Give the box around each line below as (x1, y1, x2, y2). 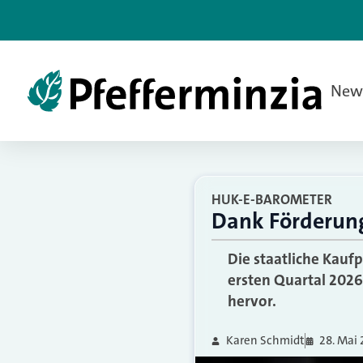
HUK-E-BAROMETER (211, 190, 332, 208)
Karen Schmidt (225, 332, 305, 348)
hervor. (228, 291, 276, 311)
